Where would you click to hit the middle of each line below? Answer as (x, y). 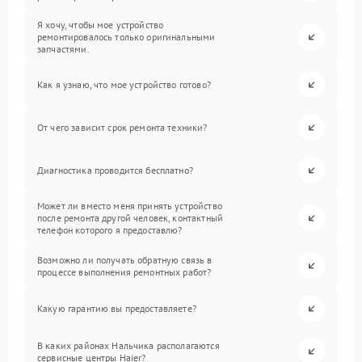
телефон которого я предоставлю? (110, 230)
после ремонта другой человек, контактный (130, 218)
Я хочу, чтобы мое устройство (101, 25)
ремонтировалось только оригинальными (126, 37)
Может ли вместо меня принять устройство (130, 206)
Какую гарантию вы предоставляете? (117, 308)
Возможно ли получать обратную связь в (125, 259)
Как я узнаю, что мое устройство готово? (124, 84)
